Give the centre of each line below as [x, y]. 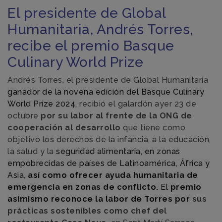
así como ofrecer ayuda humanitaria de [112, 175]
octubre [23, 115]
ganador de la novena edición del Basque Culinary [106, 92]
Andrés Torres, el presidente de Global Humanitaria [108, 80]
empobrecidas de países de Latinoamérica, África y [109, 163]
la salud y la [31, 151]
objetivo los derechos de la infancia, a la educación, [109, 139]
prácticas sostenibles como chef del [87, 211]
